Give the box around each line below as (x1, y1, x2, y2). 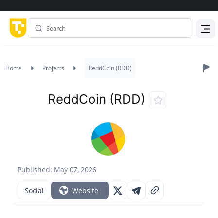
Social (25, 185, 44, 195)
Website (72, 185, 99, 195)
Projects (42, 64, 64, 72)
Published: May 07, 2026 (18, 165, 97, 174)
